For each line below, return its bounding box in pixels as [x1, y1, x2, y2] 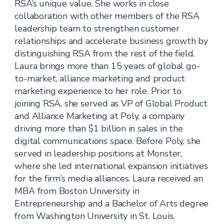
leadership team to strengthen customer [14, 22, 179, 34]
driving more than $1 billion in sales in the [14, 122, 183, 134]
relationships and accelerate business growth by [14, 35, 208, 47]
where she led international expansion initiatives [14, 160, 208, 172]
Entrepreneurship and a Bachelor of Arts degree [14, 197, 209, 209]
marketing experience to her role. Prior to [14, 85, 182, 97]
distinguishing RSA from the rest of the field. [14, 47, 195, 59]
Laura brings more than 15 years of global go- [14, 60, 200, 72]
